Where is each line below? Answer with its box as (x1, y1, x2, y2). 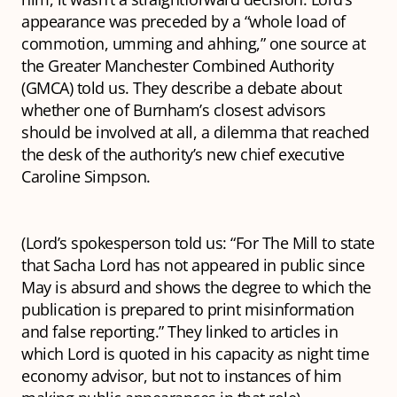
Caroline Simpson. (21, 166, 151, 188)
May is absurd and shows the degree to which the (21, 276, 371, 299)
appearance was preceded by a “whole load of (21, 11, 346, 33)
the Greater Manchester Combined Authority (21, 55, 334, 77)
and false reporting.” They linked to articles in (21, 321, 338, 343)
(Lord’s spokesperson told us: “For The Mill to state (21, 232, 374, 254)
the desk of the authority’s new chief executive (21, 144, 345, 166)
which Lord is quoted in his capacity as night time (21, 343, 369, 365)
